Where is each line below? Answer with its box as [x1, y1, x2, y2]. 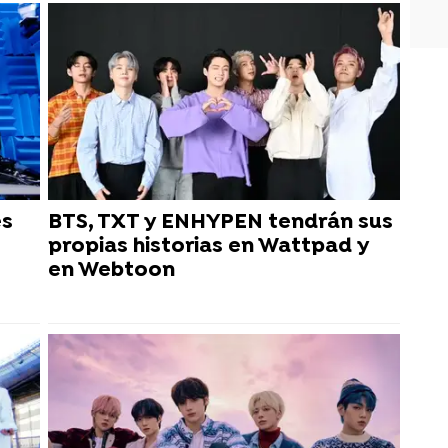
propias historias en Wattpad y [48, 234, 369, 260]
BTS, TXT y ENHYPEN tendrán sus [48, 210, 393, 236]
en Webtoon [48, 258, 175, 284]
